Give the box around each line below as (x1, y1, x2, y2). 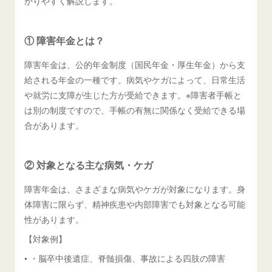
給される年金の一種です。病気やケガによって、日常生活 (24, 73, 246, 86)
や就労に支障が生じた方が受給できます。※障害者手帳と (24, 88, 242, 101)
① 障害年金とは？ (24, 33, 105, 47)
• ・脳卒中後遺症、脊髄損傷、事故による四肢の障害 (24, 251, 226, 264)
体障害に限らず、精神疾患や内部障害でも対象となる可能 (24, 197, 246, 210)
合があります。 (24, 118, 84, 131)
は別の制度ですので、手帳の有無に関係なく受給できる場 (24, 103, 246, 116)
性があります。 (24, 212, 84, 225)
